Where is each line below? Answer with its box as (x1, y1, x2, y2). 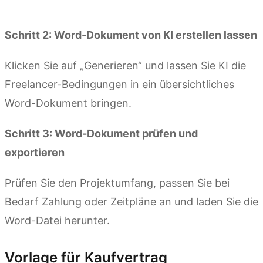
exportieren (5, 146, 65, 159)
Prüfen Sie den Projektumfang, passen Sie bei (5, 176, 230, 189)
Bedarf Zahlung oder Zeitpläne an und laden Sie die (5, 195, 258, 208)
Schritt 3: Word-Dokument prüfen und (5, 127, 198, 140)
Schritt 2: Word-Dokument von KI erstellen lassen (5, 28, 257, 41)
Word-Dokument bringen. (5, 96, 131, 109)
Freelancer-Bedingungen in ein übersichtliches (5, 77, 234, 90)
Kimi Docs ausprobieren (5, 2, 111, 14)
